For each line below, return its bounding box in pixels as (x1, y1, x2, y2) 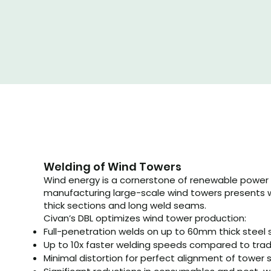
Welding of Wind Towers (44, 159, 181, 174)
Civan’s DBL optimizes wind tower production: (44, 212, 246, 224)
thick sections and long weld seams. (44, 199, 206, 212)
